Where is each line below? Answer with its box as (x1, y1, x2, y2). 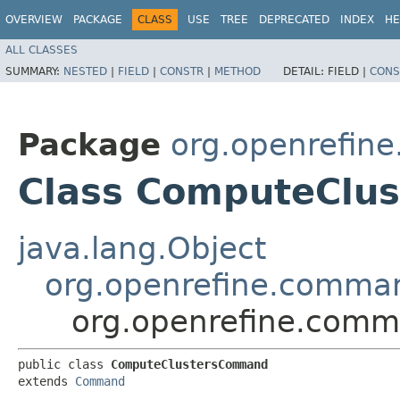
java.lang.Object (18, 229, 266, 266)
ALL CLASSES (5, 43, 78, 56)
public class (18, 356, 111, 371)
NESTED (63, 64, 107, 78)
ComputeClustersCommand (111, 356, 268, 371)
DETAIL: (283, 64, 328, 78)
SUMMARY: (5, 64, 63, 78)
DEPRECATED (259, 13, 329, 26)
